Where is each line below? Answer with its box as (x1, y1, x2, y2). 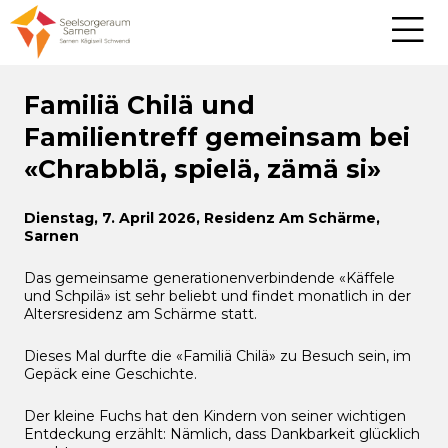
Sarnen (24, 227, 79, 245)
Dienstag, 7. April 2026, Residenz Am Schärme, (24, 209, 380, 227)
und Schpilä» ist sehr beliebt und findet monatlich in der (24, 287, 411, 305)
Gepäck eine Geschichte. (24, 365, 197, 383)
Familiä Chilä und (24, 90, 255, 120)
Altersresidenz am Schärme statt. (24, 305, 257, 323)
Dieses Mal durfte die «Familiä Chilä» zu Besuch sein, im (24, 347, 411, 365)
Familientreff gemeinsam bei (24, 122, 410, 152)
